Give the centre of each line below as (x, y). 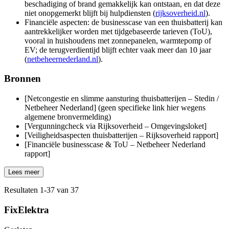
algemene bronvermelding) (68, 117)
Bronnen (22, 79)
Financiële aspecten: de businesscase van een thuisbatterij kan (123, 22)
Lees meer (24, 172)
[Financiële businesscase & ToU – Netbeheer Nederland (115, 145)
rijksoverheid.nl (180, 13)
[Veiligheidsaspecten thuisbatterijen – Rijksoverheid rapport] (121, 135)
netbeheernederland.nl (63, 59)
